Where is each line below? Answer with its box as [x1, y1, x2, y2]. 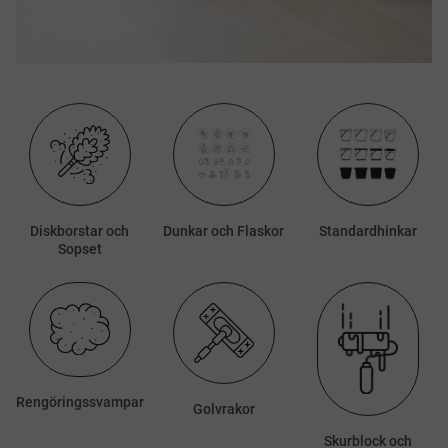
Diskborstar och [30, 222, 130, 239]
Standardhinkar [318, 222, 417, 239]
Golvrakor [192, 401, 255, 418]
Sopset [57, 240, 102, 257]
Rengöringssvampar [16, 393, 144, 410]
